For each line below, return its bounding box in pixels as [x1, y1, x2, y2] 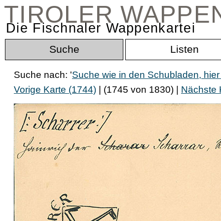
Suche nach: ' [14, 70, 72, 80]
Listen [170, 43, 199, 55]
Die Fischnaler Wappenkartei [6, 21, 196, 36]
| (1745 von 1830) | [96, 84, 181, 95]
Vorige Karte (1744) [14, 84, 96, 95]
